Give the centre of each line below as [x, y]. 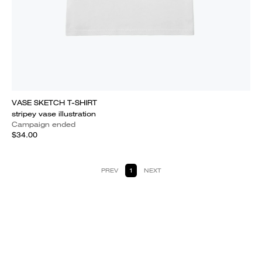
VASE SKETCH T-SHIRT [54, 103]
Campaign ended [44, 124]
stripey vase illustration [54, 114]
